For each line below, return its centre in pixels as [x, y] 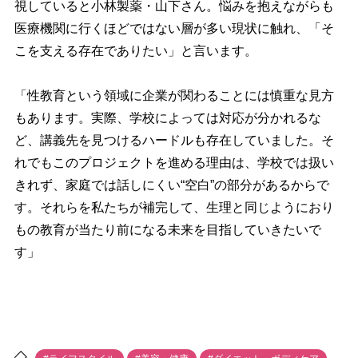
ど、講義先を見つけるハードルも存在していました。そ [174, 140]
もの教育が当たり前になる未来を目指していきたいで [167, 229]
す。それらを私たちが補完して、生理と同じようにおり [174, 207]
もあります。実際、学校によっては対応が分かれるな [167, 117]
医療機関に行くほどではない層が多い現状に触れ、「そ [174, 28]
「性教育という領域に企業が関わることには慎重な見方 [174, 95]
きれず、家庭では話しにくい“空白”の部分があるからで [171, 185]
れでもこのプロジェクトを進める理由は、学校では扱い [174, 162]
